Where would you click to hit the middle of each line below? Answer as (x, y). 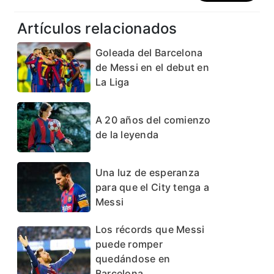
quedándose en (133, 258)
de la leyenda (127, 134)
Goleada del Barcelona (149, 52)
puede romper (129, 244)
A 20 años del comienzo (153, 120)
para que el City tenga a (152, 187)
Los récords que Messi (150, 229)
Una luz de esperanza (147, 172)
